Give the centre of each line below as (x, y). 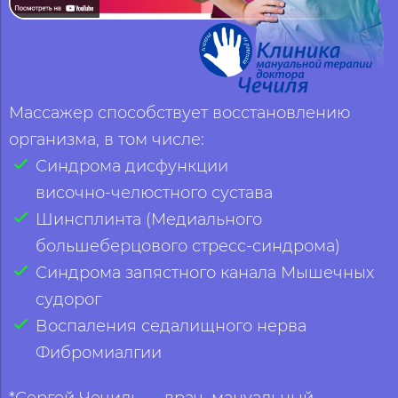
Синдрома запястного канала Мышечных (205, 272)
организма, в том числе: (107, 139)
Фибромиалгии (99, 352)
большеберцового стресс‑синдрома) (188, 245)
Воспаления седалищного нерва (171, 325)
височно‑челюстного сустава (154, 192)
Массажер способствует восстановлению (179, 112)
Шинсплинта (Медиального (149, 219)
